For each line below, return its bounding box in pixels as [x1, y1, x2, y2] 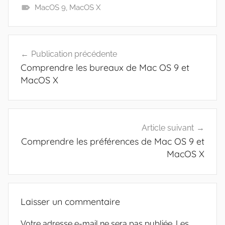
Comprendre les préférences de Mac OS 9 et [21, 136, 204, 148]
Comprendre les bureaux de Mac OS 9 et [21, 61, 189, 73]
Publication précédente [31, 49, 117, 59]
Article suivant [142, 123, 194, 133]
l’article [8, 71, 53, 87]
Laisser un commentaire [21, 196, 120, 207]
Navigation [8, 35, 75, 51]
